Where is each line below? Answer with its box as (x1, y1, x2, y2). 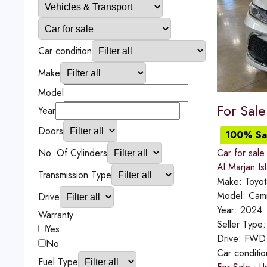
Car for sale (216, 146, 265, 160)
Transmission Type (38, 168, 111, 182)
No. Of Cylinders (38, 146, 107, 160)
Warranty (38, 208, 73, 222)
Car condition (38, 44, 92, 58)
